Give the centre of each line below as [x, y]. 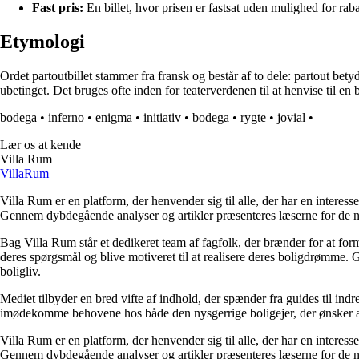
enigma [114, 118]
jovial [291, 118]
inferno [66, 118]
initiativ [162, 118]
